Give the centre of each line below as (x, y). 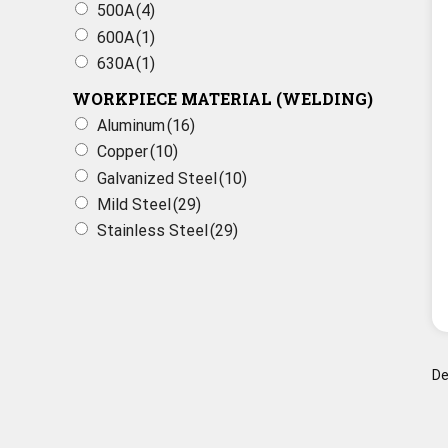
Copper (122, 152)
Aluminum (131, 126)
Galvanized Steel (157, 178)
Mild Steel (134, 204)
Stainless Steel (152, 231)
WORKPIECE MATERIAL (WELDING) (222, 98)
